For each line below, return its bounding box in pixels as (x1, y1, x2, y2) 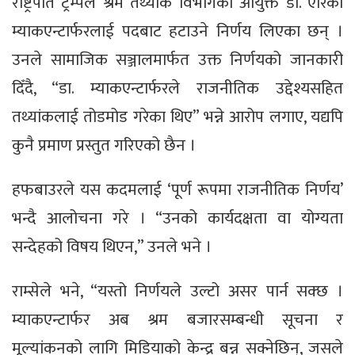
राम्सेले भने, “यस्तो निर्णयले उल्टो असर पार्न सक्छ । (12, 277, 343, 306)
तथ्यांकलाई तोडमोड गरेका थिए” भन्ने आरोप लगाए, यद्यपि (12, 103, 343, 132)
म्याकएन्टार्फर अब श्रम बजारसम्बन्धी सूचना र (12, 306, 343, 334)
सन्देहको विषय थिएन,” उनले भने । (12, 233, 212, 261)
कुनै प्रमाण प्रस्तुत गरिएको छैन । (12, 132, 196, 160)
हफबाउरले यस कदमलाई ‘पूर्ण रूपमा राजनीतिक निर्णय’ (12, 176, 343, 204)
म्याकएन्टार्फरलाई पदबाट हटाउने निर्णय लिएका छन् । (12, 17, 343, 46)
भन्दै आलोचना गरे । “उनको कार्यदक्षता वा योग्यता (12, 204, 343, 233)
